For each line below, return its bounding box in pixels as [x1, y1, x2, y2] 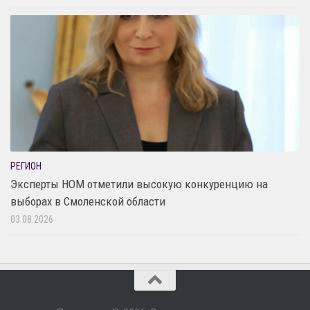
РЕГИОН [10, 160, 42, 172]
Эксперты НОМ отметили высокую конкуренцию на [10, 176, 268, 191]
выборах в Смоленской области [10, 194, 165, 208]
